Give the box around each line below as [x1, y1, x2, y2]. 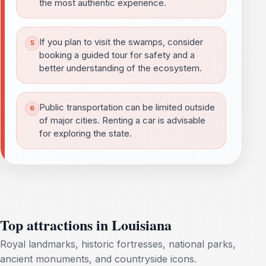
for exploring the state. [39, 128, 132, 139]
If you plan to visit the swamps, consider [39, 36, 203, 47]
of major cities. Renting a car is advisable [39, 115, 205, 126]
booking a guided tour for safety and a [39, 49, 195, 61]
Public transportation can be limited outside [39, 102, 215, 113]
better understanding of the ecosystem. [39, 62, 202, 74]
